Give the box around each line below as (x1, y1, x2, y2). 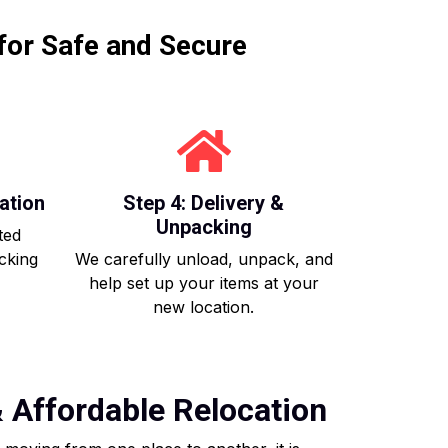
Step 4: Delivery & (123, 191, 284, 215)
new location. (153, 297, 254, 317)
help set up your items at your (88, 273, 319, 293)
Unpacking (155, 215, 252, 239)
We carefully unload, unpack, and (74, 249, 333, 269)
